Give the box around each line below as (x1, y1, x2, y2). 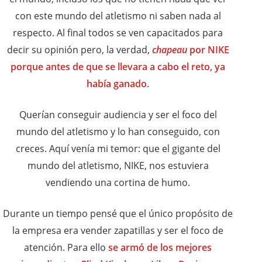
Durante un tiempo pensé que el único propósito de (3, 207, 233, 220)
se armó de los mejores (108, 241, 212, 254)
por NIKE (187, 43, 229, 57)
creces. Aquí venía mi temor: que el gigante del (15, 142, 220, 156)
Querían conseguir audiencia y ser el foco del (19, 108, 217, 122)
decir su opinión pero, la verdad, (6, 43, 152, 57)
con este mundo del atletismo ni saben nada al (15, 9, 221, 23)
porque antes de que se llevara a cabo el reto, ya (11, 60, 225, 74)
